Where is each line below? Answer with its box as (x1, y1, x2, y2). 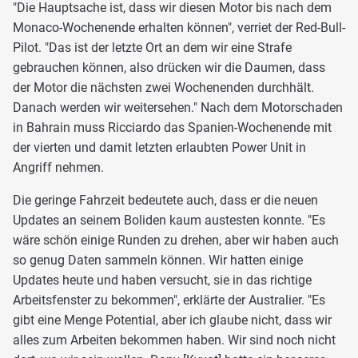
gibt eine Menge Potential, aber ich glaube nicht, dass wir (13, 312, 332, 328)
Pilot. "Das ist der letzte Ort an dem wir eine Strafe (13, 39, 292, 55)
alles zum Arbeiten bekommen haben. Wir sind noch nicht (13, 332, 336, 348)
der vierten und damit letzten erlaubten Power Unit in (13, 139, 306, 155)
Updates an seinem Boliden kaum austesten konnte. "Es (13, 212, 325, 228)
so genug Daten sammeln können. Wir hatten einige (13, 252, 303, 268)
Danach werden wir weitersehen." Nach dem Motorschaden (13, 99, 343, 115)
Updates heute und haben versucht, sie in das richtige (13, 272, 312, 288)
